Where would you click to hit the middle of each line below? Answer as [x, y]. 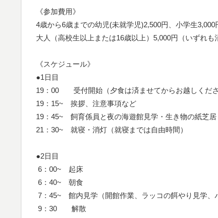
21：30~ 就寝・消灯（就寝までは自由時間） [112, 129]
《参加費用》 [62, 11]
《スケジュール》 [69, 64]
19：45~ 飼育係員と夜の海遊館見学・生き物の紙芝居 [126, 116]
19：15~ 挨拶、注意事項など [86, 103]
